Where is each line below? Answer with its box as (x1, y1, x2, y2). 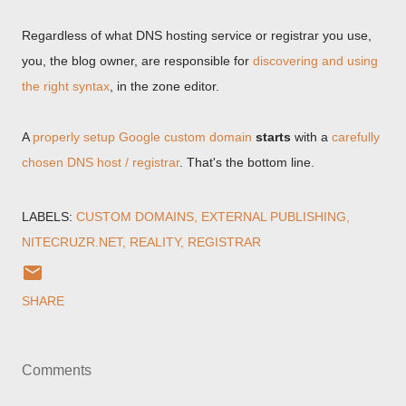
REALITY (130, 235, 180, 249)
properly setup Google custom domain (33, 130, 252, 144)
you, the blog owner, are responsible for (22, 53, 253, 68)
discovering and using (253, 53, 378, 68)
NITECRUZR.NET (22, 235, 122, 249)
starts (256, 130, 291, 144)
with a (291, 130, 332, 144)
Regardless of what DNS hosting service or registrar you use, (22, 28, 372, 43)
